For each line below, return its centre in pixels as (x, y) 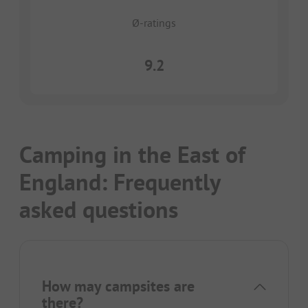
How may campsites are (118, 286)
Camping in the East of (132, 155)
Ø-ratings (154, 23)
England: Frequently (120, 183)
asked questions (99, 210)
